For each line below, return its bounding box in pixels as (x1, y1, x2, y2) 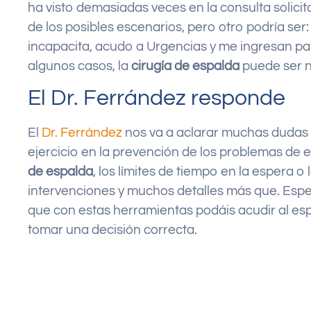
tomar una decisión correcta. (28, 223, 197, 237)
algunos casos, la (28, 58, 131, 73)
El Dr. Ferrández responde (28, 87, 285, 110)
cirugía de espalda (131, 58, 239, 73)
